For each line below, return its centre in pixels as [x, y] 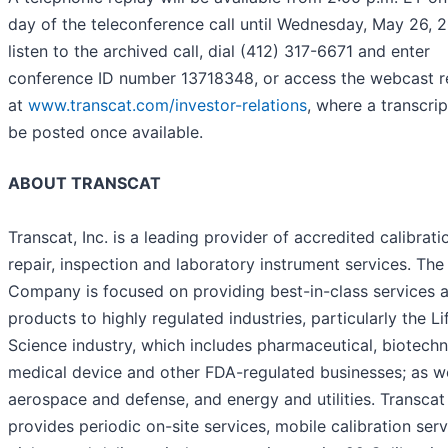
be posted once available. [105, 131]
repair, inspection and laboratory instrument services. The [226, 263]
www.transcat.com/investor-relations [167, 104]
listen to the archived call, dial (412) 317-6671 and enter [219, 50]
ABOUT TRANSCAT [84, 182]
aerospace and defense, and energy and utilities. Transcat [226, 398]
